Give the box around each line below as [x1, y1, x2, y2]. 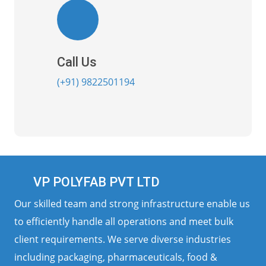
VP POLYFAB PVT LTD [30, 175, 160, 189]
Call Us [57, 55, 97, 69]
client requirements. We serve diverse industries [14, 233, 231, 246]
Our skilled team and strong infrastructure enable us [14, 197, 250, 210]
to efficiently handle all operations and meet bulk [14, 215, 233, 228]
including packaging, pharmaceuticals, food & [14, 251, 217, 264]
